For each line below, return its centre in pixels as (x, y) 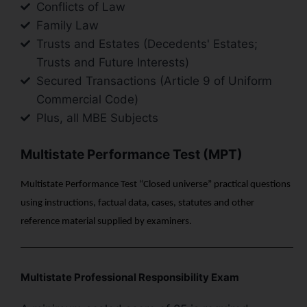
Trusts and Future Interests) (112, 62)
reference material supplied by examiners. (106, 221)
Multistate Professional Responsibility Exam (130, 277)
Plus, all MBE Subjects (97, 118)
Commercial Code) (87, 99)
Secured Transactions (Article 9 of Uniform (154, 81)
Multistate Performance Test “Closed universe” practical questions (156, 184)
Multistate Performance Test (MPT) (132, 154)
